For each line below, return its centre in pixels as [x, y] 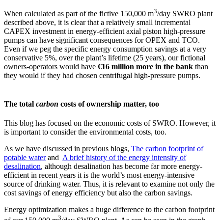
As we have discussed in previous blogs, [68, 148]
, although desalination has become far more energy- [122, 166]
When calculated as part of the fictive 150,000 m [79, 14]
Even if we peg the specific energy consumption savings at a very [105, 49]
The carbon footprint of [167, 148]
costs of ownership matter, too [109, 104]
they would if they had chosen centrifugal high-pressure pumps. [102, 76]
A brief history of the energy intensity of [124, 157]
